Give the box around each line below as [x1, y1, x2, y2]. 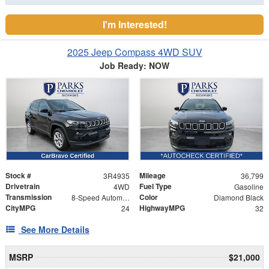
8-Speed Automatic [122, 192, 130, 202]
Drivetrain [5, 180, 40, 192]
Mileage [139, 169, 166, 181]
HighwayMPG [139, 202, 185, 213]
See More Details [21, 223, 89, 235]
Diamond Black [213, 192, 264, 202]
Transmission [5, 191, 52, 202]
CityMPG [5, 202, 35, 213]
